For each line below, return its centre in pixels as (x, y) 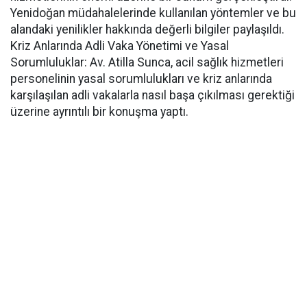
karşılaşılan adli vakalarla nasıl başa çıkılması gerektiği (152, 95)
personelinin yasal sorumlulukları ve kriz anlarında (141, 79)
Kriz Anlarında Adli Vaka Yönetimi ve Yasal (120, 46)
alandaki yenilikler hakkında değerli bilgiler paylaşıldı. (147, 29)
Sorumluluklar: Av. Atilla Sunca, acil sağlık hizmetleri (147, 62)
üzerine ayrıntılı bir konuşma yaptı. (99, 112)
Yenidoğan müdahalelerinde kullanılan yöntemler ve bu (153, 13)
